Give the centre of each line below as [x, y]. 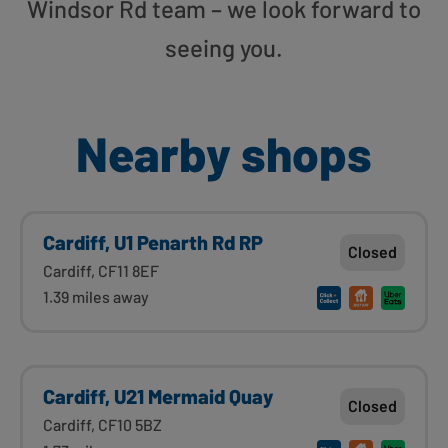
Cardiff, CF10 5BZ [102, 424]
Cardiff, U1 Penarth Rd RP [153, 241]
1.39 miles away [96, 296]
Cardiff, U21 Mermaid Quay [158, 395]
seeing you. [224, 47]
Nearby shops [224, 152]
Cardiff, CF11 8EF [101, 270]
